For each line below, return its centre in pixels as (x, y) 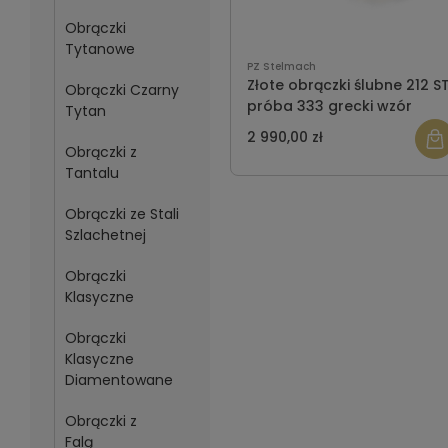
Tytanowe (99, 49)
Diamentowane (118, 380)
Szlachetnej (105, 235)
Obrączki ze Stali (121, 214)
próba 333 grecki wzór (329, 106)
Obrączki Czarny (121, 90)
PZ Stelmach (281, 67)
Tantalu (91, 173)
